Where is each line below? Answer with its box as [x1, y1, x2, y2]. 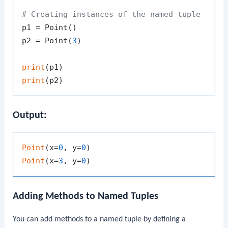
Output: [13, 110, 47, 121]
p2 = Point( [22, 36, 73, 46]
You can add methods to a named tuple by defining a [13, 215, 186, 223]
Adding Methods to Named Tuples [13, 191, 159, 202]
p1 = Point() [22, 23, 77, 33]
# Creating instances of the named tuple [22, 10, 201, 19]
